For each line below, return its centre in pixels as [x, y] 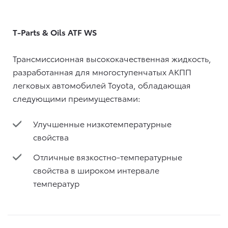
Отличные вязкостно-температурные [108, 156]
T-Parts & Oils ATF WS [55, 32]
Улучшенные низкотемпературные [102, 123]
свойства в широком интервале [96, 169]
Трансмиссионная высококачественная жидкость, [112, 58]
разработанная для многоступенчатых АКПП [102, 71]
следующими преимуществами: [77, 98]
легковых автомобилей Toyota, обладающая [102, 84]
